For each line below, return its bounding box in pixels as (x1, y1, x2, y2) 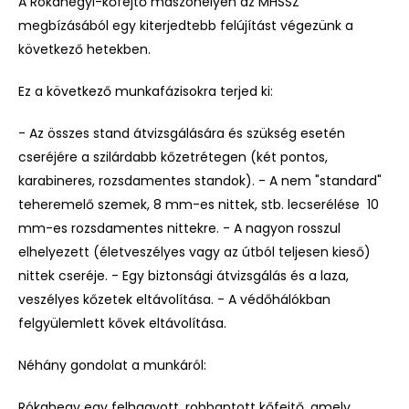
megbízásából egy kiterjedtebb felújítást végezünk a (18, 16, 353, 35)
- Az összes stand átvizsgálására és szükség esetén (18, 123, 345, 142)
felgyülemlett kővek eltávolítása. (18, 313, 226, 332)
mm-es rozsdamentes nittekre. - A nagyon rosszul (18, 218, 341, 237)
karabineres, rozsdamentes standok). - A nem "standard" (18, 171, 382, 190)
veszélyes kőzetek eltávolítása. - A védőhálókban (18, 289, 330, 309)
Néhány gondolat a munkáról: (18, 355, 206, 374)
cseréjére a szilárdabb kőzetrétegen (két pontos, (18, 147, 328, 166)
